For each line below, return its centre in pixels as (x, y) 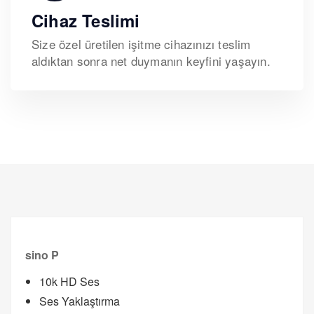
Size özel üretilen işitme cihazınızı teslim (141, 44)
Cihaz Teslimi (86, 21)
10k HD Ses (69, 282)
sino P (42, 255)
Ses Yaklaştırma (80, 301)
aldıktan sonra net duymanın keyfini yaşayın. (151, 61)
